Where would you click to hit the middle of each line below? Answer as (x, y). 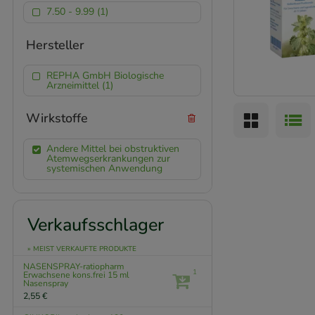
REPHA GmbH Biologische (105, 75)
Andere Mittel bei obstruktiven (112, 149)
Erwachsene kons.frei (66, 275)
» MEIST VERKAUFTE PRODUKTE (82, 249)
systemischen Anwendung (104, 169)
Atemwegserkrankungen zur (108, 159)
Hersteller (55, 45)
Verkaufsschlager (96, 225)
